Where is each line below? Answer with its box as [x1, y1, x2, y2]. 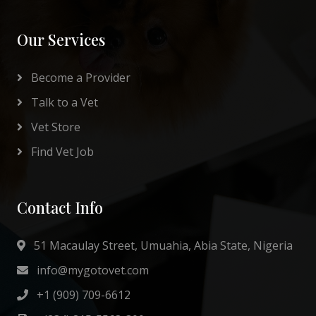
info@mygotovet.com [34, 262, 149, 278]
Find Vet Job [28, 144, 94, 159]
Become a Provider [28, 70, 130, 85]
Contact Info [17, 197, 103, 217]
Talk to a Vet [28, 95, 98, 110]
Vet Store [28, 119, 80, 135]
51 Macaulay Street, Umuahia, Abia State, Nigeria [31, 238, 293, 253]
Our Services [17, 29, 105, 49]
